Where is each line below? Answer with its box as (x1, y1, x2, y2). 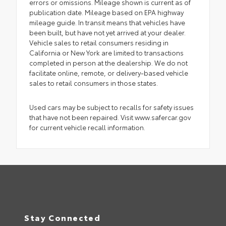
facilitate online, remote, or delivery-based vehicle (29, 68, 188, 78)
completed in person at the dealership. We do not (29, 58, 188, 68)
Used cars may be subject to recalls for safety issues (29, 102, 194, 112)
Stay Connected (24, 211, 101, 223)
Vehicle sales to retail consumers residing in (29, 38, 168, 47)
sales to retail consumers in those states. (29, 78, 158, 88)
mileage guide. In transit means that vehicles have (29, 18, 185, 27)
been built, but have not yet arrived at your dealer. (29, 28, 186, 37)
